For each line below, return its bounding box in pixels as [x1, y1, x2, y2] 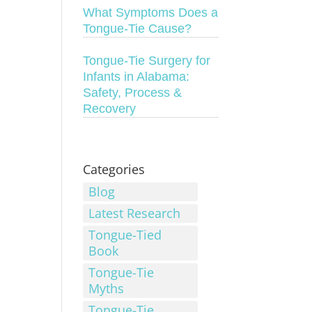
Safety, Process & [83, 86, 182, 100]
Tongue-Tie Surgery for [83, 54, 211, 68]
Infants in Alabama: [83, 70, 190, 84]
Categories [83, 161, 146, 178]
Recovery [83, 102, 136, 116]
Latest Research [88, 205, 181, 221]
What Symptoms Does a [83, 6, 219, 19]
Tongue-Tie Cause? [83, 22, 192, 36]
